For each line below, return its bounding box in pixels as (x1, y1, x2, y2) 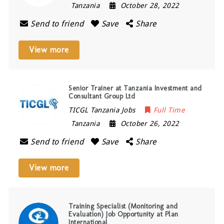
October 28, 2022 (120, 1, 179, 9)
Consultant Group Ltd (68, 92, 135, 100)
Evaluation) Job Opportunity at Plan (68, 210, 178, 218)
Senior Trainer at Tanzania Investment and (68, 84, 202, 92)
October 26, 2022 (120, 119, 179, 127)
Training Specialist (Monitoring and (68, 202, 178, 210)
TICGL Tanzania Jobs (68, 106, 135, 114)
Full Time (153, 106, 185, 114)
